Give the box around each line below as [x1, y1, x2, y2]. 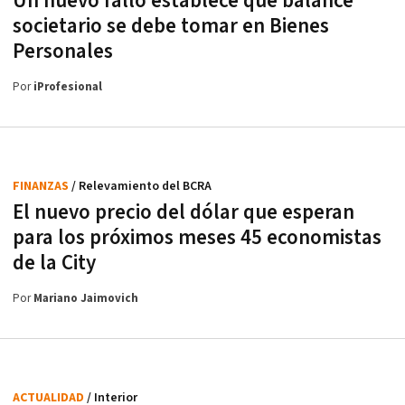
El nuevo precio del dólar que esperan [13, 199, 354, 226]
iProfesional [33, 80, 102, 95]
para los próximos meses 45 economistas [13, 224, 381, 251]
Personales [13, 38, 113, 65]
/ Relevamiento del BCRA [71, 178, 212, 194]
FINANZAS [13, 178, 71, 194]
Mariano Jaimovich [33, 291, 138, 306]
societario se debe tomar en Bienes [13, 13, 329, 40]
